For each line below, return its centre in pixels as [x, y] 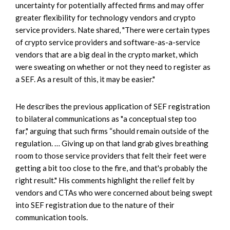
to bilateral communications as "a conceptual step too [106, 118]
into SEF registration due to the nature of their [95, 205]
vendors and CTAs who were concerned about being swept [114, 192]
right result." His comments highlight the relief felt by [105, 180]
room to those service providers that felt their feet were [111, 155]
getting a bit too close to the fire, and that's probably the [111, 168]
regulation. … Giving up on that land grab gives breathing [112, 143]
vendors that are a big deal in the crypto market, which [107, 54]
